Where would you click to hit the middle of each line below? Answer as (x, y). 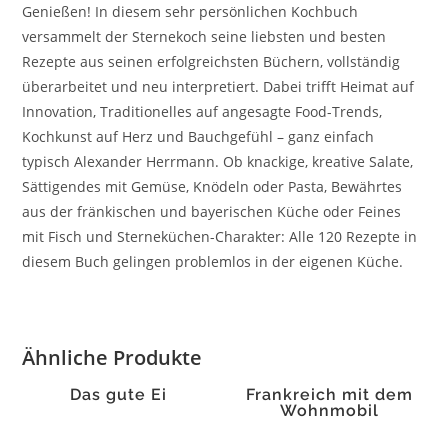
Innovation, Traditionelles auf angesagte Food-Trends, (202, 111)
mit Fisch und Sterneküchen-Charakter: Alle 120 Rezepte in (220, 236)
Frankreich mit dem (330, 394)
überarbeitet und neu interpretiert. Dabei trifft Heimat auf (218, 86)
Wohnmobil (330, 410)
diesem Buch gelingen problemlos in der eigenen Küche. (213, 261)
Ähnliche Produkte (112, 357)
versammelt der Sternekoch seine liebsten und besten (204, 36)
